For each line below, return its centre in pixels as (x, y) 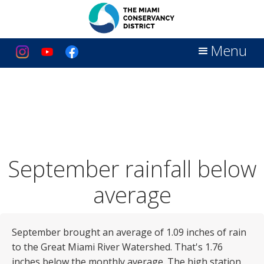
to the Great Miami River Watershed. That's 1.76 (117, 247)
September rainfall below (132, 169)
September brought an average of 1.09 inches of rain (129, 232)
